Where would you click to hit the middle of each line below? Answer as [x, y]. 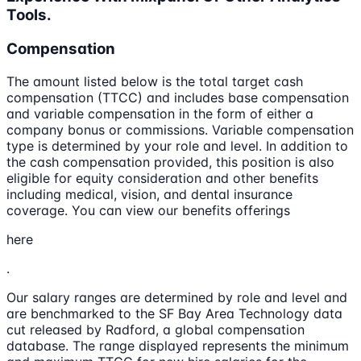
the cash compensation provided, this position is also [170, 162]
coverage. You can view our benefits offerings [148, 210]
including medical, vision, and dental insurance [149, 194]
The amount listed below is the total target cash [155, 81]
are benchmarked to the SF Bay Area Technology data [174, 313]
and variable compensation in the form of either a [160, 113]
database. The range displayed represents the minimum [178, 345]
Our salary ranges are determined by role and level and [177, 297]
